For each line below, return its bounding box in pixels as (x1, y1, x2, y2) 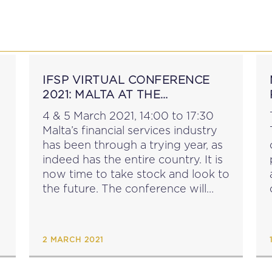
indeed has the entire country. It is (42, 154, 223, 165)
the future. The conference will (42, 183, 101, 194)
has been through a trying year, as (42, 139, 223, 151)
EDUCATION (34, 21, 87, 29)
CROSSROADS (42, 103, 126, 115)
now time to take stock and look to (42, 168, 229, 180)
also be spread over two (42, 197, 171, 209)
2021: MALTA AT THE (42, 89, 160, 100)
